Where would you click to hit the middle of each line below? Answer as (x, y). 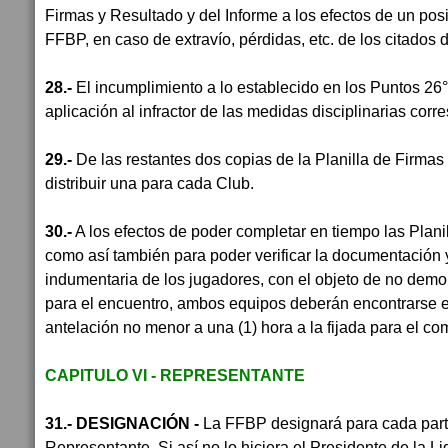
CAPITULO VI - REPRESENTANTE (175, 375)
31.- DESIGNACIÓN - (122, 423)
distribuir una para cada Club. (149, 183)
